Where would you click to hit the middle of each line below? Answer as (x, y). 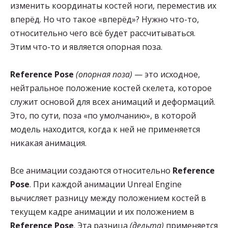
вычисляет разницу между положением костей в (108, 198)
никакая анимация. (48, 143)
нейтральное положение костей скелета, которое (111, 88)
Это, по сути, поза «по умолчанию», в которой (103, 116)
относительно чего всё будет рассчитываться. (103, 33)
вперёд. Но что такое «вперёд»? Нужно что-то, (105, 19)
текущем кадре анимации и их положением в (102, 212)
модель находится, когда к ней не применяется (105, 129)
